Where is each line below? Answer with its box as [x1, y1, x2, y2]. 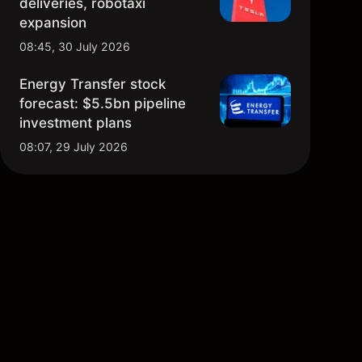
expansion [19, 15, 86, 31]
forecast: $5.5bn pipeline [19, 95, 186, 112]
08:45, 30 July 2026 [19, 40, 130, 53]
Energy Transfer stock [19, 76, 166, 92]
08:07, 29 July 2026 [19, 140, 128, 154]
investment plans [19, 115, 132, 131]
